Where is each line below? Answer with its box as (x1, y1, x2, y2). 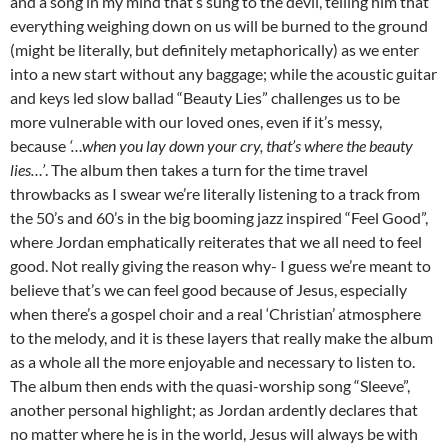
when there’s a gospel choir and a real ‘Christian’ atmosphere (10, 304, 421, 324)
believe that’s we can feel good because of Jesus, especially (10, 280, 407, 300)
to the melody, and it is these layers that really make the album (10, 328, 433, 348)
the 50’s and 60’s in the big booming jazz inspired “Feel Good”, (10, 208, 428, 228)
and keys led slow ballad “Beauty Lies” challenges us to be (10, 88, 400, 108)
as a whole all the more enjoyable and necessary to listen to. (10, 352, 415, 372)
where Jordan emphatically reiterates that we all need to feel (10, 232, 422, 252)
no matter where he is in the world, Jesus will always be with (10, 424, 418, 444)
